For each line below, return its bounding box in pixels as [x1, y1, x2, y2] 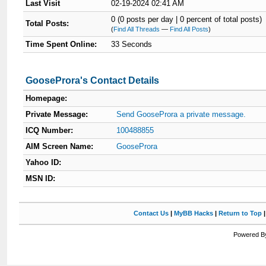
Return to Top [218, 210, 262, 217]
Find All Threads [113, 26, 160, 33]
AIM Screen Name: [26, 142, 94, 151]
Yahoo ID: [26, 158, 62, 167]
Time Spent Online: [26, 40, 97, 49]
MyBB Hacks [173, 210, 213, 217]
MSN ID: [26, 174, 56, 183]
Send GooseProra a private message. [116, 110, 246, 119]
